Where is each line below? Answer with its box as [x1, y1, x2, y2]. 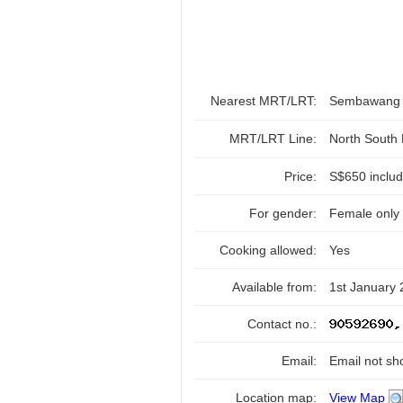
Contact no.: [247, 317, 320, 331]
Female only [329, 206, 399, 220]
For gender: [249, 206, 320, 220]
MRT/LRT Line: [229, 131, 320, 146]
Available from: [232, 280, 320, 294]
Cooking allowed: [219, 243, 320, 257]
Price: [284, 169, 320, 184]
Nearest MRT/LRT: [210, 94, 320, 108]
